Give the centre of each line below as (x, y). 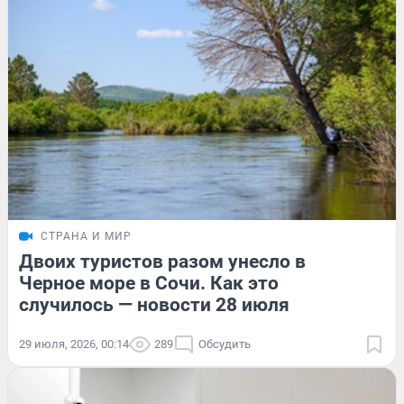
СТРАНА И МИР (86, 237)
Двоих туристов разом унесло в (162, 262)
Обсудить (225, 344)
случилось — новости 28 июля (154, 305)
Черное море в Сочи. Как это (149, 284)
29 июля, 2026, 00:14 (74, 344)
